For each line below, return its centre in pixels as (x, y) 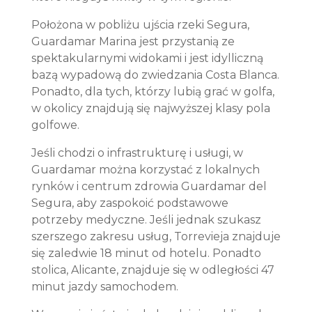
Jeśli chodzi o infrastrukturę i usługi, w (137, 153)
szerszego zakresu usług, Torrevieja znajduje (156, 236)
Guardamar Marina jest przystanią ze (133, 41)
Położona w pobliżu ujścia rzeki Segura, (140, 25)
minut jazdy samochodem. (104, 287)
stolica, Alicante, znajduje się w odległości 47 (153, 270)
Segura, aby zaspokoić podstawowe (130, 203)
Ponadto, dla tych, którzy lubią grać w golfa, (153, 92)
